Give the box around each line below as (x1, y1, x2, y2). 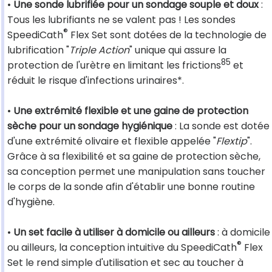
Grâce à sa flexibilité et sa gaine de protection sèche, (7, 149, 260, 164)
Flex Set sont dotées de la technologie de (68, 28, 267, 42)
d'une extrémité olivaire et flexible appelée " (7, 134, 216, 149)
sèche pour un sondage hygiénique (7, 119, 172, 134)
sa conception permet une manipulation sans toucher (7, 165, 265, 179)
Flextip (216, 134, 247, 149)
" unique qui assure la (129, 43, 226, 58)
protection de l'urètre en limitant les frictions (7, 58, 221, 73)
